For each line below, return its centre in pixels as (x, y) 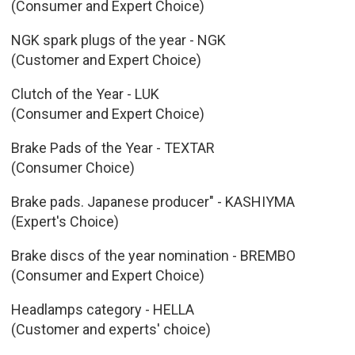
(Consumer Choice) (73, 167)
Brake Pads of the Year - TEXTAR (113, 147)
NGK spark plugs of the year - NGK (118, 40)
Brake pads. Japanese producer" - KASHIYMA (153, 201)
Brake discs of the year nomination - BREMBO (153, 255)
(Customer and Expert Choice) (106, 59)
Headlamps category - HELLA (102, 309)
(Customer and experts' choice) (111, 329)
